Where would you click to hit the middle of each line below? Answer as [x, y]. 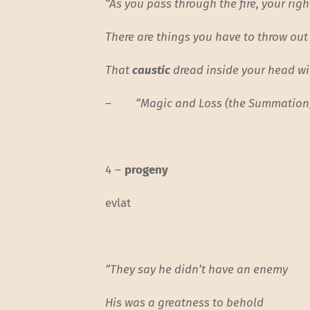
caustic [152, 70]
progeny [147, 170]
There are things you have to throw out [207, 37]
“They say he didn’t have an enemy [197, 270]
